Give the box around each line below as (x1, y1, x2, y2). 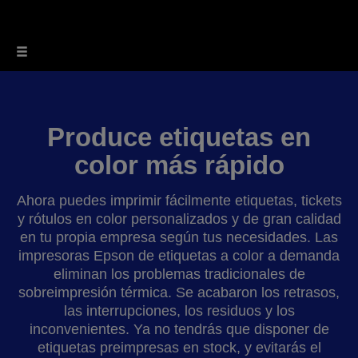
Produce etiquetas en (47, 121, 311, 152)
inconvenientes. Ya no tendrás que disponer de (29, 320, 329, 337)
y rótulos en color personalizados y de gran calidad (17, 210, 341, 227)
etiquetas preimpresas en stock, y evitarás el (37, 339, 321, 356)
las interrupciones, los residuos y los (63, 302, 295, 319)
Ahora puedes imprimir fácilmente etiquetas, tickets (16, 192, 342, 209)
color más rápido (74, 149, 284, 180)
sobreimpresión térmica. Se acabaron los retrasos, (18, 284, 340, 300)
